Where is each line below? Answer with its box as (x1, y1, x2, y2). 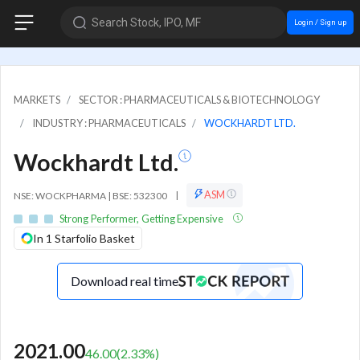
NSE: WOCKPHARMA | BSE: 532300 (14, 189, 169, 202)
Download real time (71, 272, 178, 288)
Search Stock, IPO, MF (91, 15, 201, 29)
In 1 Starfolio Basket (33, 231, 135, 245)
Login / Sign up (293, 17, 346, 27)
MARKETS (14, 92, 60, 106)
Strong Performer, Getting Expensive (59, 211, 226, 225)
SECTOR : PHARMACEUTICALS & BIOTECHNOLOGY (79, 92, 320, 106)
